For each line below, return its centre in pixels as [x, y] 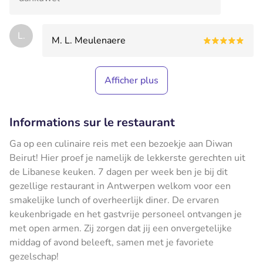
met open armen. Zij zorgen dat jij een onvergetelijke [121, 228]
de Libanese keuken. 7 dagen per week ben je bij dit [119, 172]
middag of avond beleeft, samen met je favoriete [112, 242]
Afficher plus [131, 80]
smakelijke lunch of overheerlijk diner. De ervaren [114, 200]
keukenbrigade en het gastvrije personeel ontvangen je [126, 214]
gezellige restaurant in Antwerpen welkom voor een [120, 186]
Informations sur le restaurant [92, 122]
